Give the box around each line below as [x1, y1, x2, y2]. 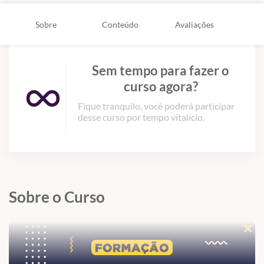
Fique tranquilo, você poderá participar [78, 100, 235, 112]
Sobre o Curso [9, 187, 105, 207]
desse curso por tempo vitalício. [78, 111, 204, 123]
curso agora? [123, 78, 198, 95]
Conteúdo [102, 19, 138, 29]
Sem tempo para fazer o [92, 62, 229, 79]
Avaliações [175, 19, 214, 29]
